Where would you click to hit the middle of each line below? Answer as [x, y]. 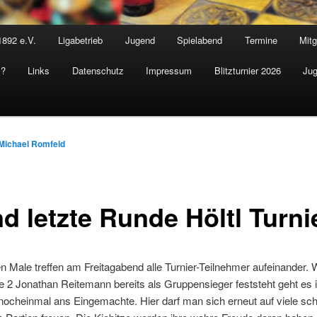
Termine [261, 40]
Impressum [169, 70]
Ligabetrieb [81, 40]
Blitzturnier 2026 [247, 70]
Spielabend [200, 40]
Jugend [140, 40]
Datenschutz [98, 70]
